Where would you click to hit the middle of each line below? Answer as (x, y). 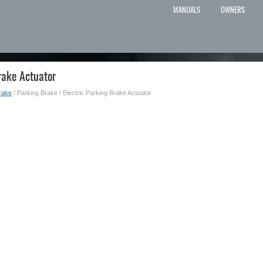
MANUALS (187, 10)
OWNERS (233, 10)
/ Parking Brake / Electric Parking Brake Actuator (82, 93)
